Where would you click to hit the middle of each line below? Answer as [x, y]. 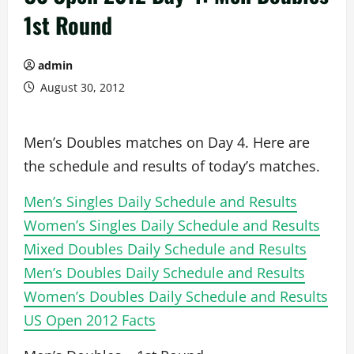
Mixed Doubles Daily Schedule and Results [165, 249]
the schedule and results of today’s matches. [172, 166]
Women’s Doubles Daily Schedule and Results [176, 296]
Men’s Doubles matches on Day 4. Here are [167, 142]
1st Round [68, 25]
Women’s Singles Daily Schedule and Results [172, 225]
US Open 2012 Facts [90, 320]
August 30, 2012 [81, 87]
